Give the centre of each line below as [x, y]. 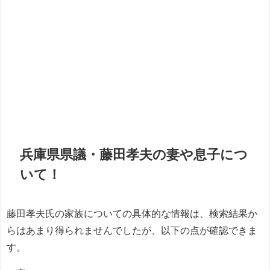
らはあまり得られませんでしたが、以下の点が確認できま [132, 231]
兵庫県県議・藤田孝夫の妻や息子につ [134, 155]
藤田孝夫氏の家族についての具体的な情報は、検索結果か [132, 214]
